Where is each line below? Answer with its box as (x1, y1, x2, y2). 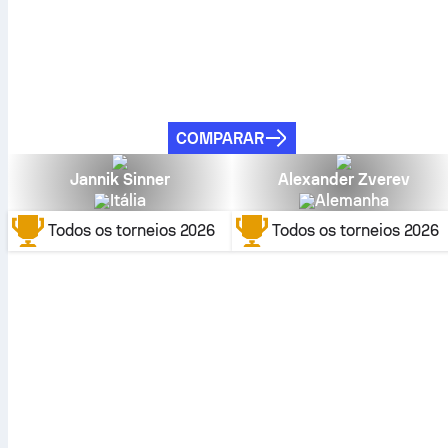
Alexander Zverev (278, 170, 410, 189)
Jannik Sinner (70, 170, 170, 189)
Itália (110, 191, 146, 210)
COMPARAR (175, 128, 265, 148)
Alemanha (315, 191, 389, 210)
